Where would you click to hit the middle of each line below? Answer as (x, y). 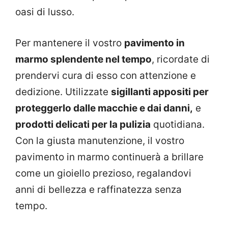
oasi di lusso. (45, 12)
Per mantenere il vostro (70, 43)
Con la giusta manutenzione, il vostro (100, 140)
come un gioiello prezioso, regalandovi (103, 173)
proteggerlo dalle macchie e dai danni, (104, 108)
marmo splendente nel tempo (83, 59)
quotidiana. (178, 124)
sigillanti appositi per (160, 92)
